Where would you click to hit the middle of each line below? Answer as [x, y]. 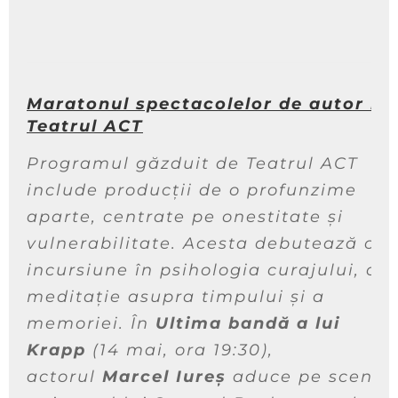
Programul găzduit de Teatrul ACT [192, 163]
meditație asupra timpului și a [176, 296]
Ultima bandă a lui [248, 323]
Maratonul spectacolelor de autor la [208, 104]
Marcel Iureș [164, 376]
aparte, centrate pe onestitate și [185, 216]
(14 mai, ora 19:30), [180, 350]
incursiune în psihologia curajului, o [202, 270]
